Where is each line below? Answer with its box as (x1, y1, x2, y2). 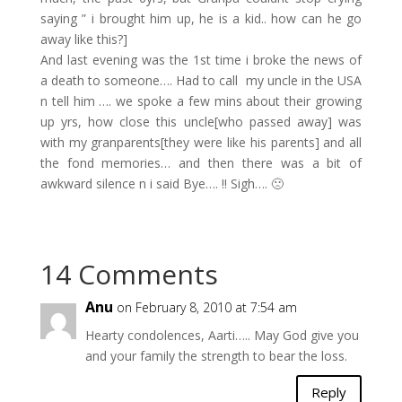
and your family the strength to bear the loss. (84, 347, 347, 364)
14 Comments (39, 256, 218, 293)
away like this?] (39, 31, 127, 48)
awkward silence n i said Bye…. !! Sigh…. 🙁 (39, 175, 284, 192)
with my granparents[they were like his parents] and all (39, 134, 363, 151)
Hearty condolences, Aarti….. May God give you (84, 327, 359, 344)
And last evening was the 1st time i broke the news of (39, 51, 363, 68)
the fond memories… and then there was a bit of (39, 154, 363, 171)
